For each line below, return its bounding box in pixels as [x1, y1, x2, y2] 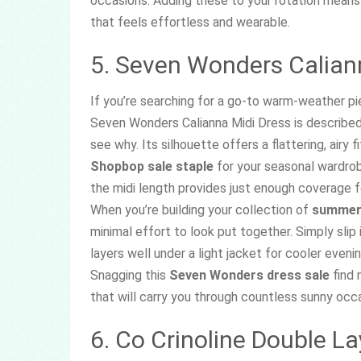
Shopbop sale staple [90, 158, 214, 174]
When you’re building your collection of [90, 201, 312, 218]
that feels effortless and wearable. [90, 14, 290, 30]
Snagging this [90, 267, 169, 283]
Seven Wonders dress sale [169, 267, 330, 283]
